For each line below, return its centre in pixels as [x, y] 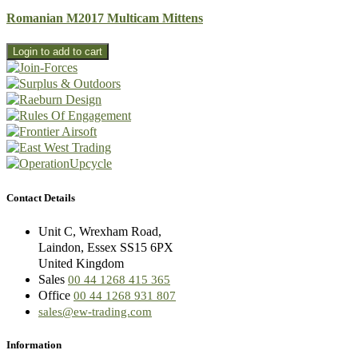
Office [56, 295]
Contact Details [41, 197]
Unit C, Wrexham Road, [100, 231]
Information [34, 344]
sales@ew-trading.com [95, 311]
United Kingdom [81, 263]
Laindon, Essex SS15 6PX [106, 247]
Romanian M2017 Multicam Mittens [105, 18]
